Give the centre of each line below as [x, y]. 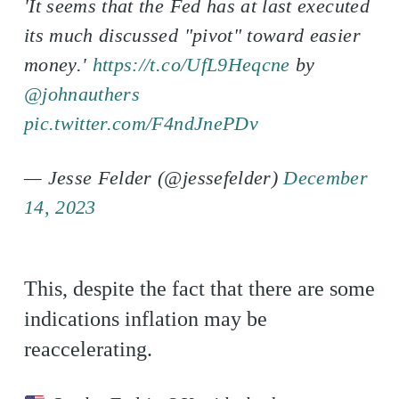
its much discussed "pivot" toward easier [192, 35]
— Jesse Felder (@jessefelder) [154, 178]
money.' [58, 65]
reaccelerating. [88, 349]
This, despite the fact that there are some [199, 289]
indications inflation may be [145, 319]
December [326, 178]
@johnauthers [82, 94]
